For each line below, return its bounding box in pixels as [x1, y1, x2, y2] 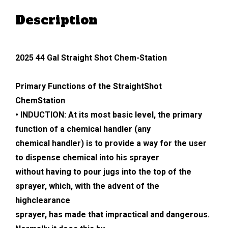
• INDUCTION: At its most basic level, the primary [15, 109, 202, 120]
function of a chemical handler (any [15, 124, 151, 134]
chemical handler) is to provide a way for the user [15, 138, 207, 148]
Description [15, 11, 98, 28]
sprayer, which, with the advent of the [15, 181, 159, 191]
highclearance [15, 195, 70, 205]
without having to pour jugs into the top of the [15, 166, 191, 177]
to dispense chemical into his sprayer [15, 152, 159, 162]
